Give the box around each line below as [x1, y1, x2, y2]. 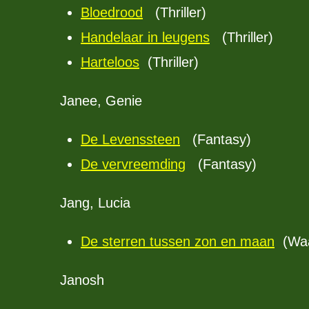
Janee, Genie [60, 93, 142, 108]
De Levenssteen [81, 132, 180, 147]
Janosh [60, 272, 104, 288]
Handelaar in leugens [81, 30, 210, 45]
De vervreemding [81, 157, 186, 172]
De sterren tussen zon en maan [81, 234, 275, 249]
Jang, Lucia [60, 195, 130, 210]
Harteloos [81, 54, 139, 70]
